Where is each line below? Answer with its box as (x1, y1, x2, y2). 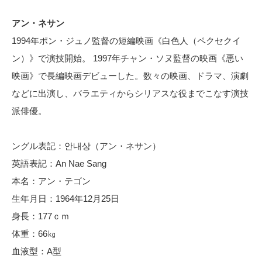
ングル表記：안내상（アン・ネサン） (12, 141, 161, 151)
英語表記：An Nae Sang (12, 158, 106, 168)
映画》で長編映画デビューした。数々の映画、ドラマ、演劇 (12, 71, 249, 81)
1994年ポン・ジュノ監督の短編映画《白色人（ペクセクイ (12, 36, 241, 46)
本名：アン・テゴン (12, 176, 91, 186)
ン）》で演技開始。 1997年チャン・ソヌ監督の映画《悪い (12, 53, 243, 63)
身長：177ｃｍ (12, 211, 70, 221)
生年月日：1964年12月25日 (12, 194, 119, 204)
